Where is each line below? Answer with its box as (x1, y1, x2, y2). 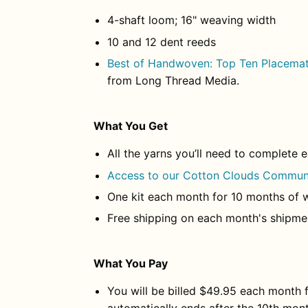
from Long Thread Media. (107, 74, 239, 88)
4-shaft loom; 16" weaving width (107, 13, 276, 27)
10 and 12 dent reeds (107, 34, 219, 49)
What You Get (93, 119, 168, 133)
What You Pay (93, 256, 168, 271)
